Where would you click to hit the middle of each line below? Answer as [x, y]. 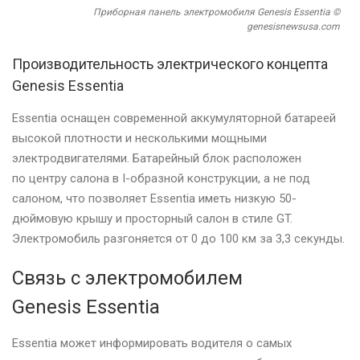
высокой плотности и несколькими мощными [139, 138]
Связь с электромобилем [127, 278]
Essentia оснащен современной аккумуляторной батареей [174, 118]
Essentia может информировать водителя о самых [152, 343]
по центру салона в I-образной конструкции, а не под [161, 178]
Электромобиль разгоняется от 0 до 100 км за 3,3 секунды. [178, 238]
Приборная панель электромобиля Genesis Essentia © [217, 12]
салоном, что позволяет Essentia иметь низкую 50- [154, 198]
